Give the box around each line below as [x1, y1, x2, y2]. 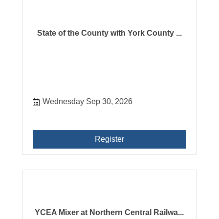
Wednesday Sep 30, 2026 [43, 97, 133, 106]
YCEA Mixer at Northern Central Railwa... [35, 208, 184, 217]
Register [94, 135, 124, 143]
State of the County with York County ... [37, 29, 182, 37]
